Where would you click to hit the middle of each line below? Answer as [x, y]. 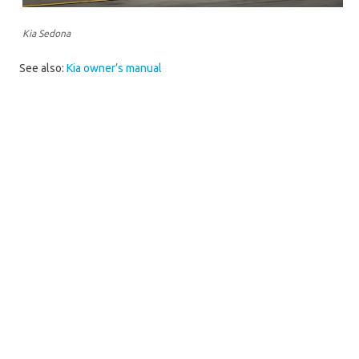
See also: [43, 69]
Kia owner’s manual [114, 69]
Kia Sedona [46, 34]
